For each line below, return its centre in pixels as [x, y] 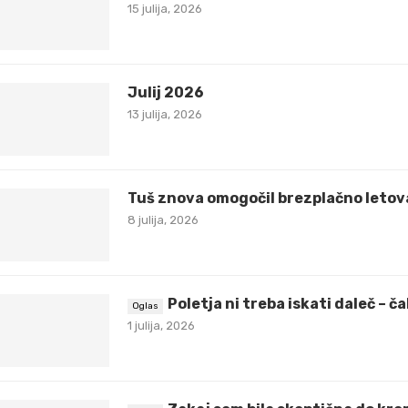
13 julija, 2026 [165, 115]
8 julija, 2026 [163, 220]
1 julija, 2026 [161, 326]
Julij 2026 [166, 93]
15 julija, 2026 [165, 9]
